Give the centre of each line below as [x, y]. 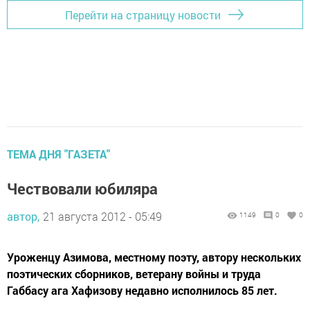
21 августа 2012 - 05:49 [102, 217]
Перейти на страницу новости [143, 15]
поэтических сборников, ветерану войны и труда [134, 274]
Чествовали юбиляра [82, 189]
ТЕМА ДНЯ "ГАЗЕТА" [58, 154]
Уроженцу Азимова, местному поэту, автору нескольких [154, 257]
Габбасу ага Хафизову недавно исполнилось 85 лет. [142, 291]
